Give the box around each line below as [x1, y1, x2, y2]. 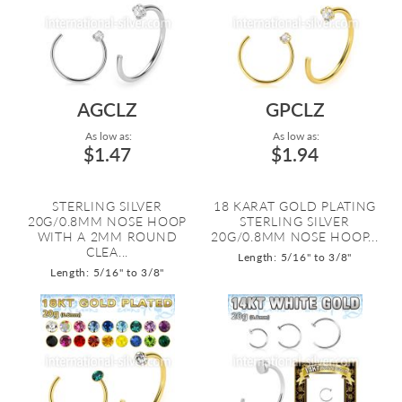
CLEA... [85, 244, 129, 259]
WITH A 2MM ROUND [37, 229, 178, 244]
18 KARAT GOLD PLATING [213, 198, 377, 214]
